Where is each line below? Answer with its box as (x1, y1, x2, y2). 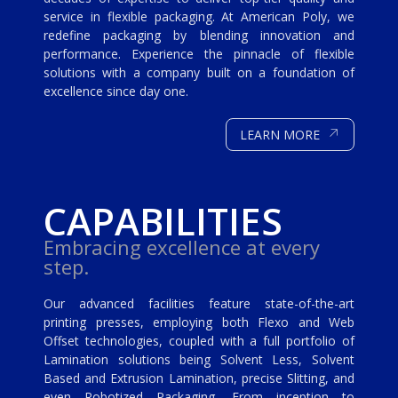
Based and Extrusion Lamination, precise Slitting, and (44, 369, 354, 386)
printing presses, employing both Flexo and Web (44, 313, 354, 330)
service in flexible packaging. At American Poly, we (44, 7, 354, 25)
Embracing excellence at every (44, 233, 320, 260)
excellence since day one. (44, 82, 188, 99)
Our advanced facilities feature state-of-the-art (44, 294, 354, 312)
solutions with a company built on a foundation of (44, 63, 354, 81)
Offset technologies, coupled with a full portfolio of (44, 331, 354, 349)
